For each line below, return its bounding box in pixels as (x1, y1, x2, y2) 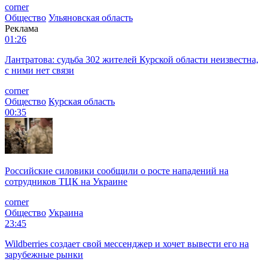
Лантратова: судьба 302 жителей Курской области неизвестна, (5, 54, 258, 65)
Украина (48, 207, 83, 218)
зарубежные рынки (5, 249, 83, 260)
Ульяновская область (48, 12, 133, 23)
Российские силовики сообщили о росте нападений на (5, 165, 229, 176)
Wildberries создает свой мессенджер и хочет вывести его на (5, 238, 249, 249)
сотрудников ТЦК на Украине (5, 176, 127, 187)
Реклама (5, 23, 38, 33)
